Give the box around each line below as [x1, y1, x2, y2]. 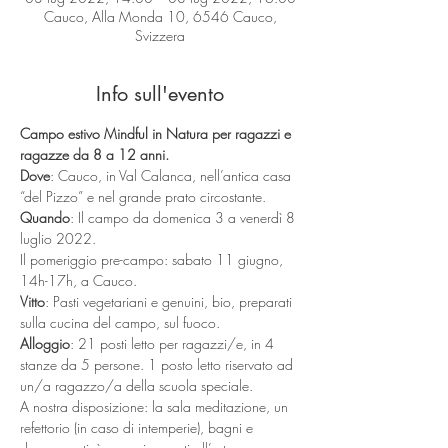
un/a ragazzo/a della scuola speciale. [20, 376, 253, 395]
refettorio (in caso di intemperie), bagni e [20, 418, 257, 437]
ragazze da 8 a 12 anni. [20, 145, 169, 164]
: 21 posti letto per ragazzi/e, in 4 [70, 334, 278, 353]
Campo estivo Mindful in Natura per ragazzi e [20, 124, 295, 143]
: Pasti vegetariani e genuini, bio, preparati [45, 292, 296, 311]
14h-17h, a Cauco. [20, 271, 137, 290]
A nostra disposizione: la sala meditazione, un [20, 397, 292, 416]
